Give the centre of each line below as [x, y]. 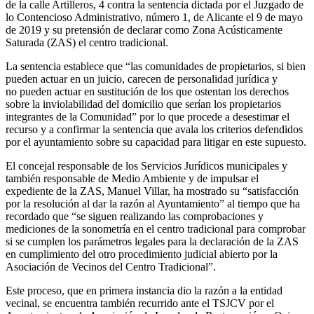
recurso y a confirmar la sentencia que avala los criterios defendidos [154, 129]
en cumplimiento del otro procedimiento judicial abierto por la [142, 254]
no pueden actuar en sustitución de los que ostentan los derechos [147, 91]
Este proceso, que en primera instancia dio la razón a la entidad [144, 290]
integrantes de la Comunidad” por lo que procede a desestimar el [148, 116]
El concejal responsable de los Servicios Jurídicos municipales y [146, 165]
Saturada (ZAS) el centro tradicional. [87, 42]
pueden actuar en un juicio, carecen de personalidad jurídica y [142, 78]
